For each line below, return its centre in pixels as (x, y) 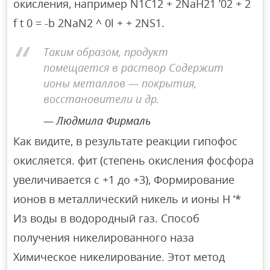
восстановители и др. (102, 99)
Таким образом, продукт (106, 52)
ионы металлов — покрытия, (120, 83)
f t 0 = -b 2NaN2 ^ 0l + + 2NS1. (89, 23)
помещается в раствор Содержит (134, 68)
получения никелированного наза (104, 237)
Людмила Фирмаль (104, 121)
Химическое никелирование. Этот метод (119, 256)
